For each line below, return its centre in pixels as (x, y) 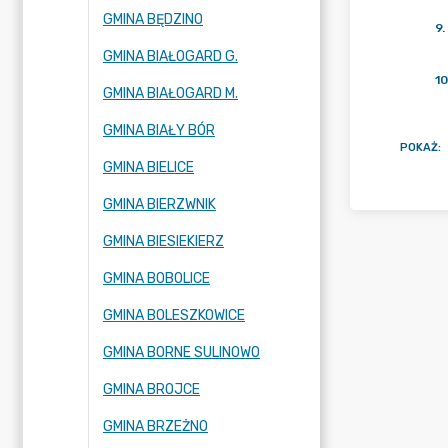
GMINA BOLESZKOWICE (174, 315)
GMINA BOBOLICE (156, 278)
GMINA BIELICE (148, 167)
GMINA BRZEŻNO (155, 426)
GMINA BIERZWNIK (159, 204)
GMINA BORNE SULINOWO (181, 352)
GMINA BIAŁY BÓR (159, 130)
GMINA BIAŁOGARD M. (170, 93)
